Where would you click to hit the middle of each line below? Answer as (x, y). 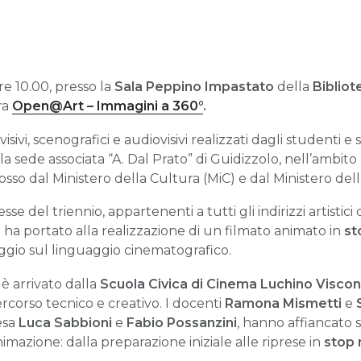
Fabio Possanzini (182, 322)
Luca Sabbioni (65, 322)
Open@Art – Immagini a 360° (108, 106)
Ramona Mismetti (283, 303)
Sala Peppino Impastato (194, 87)
